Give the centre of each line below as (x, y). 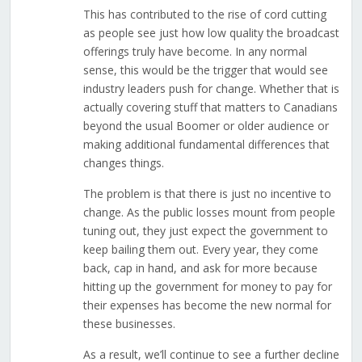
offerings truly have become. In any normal (195, 52)
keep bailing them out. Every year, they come (200, 250)
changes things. (123, 163)
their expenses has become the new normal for (207, 305)
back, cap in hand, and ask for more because (200, 268)
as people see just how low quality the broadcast (211, 33)
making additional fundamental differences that (206, 145)
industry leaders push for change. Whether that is (211, 89)
